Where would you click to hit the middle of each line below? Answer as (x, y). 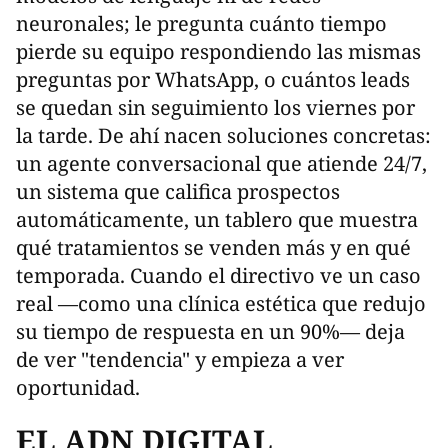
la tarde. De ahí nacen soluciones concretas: (223, 136)
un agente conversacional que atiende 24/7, (221, 164)
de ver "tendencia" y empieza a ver (180, 360)
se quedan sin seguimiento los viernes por (215, 108)
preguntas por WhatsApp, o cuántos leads (213, 80)
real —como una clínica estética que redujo (221, 304)
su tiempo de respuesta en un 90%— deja (210, 332)
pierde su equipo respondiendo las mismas (218, 52)
